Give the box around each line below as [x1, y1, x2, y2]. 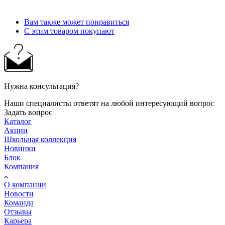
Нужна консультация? [4, 81, 79, 90]
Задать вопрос [4, 107, 52, 117]
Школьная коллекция [4, 135, 76, 144]
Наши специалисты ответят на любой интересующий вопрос [4, 98, 214, 107]
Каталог [4, 117, 32, 126]
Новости [4, 189, 34, 198]
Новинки [4, 144, 36, 153]
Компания [4, 162, 39, 171]
